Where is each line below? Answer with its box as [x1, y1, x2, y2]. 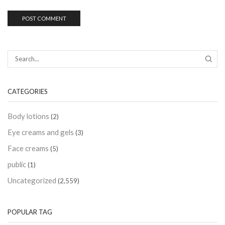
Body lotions [8, 111, 49, 121]
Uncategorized [8, 175, 56, 185]
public [8, 159, 26, 169]
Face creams [8, 143, 49, 153]
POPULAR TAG [8, 208, 52, 216]
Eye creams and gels [8, 127, 74, 137]
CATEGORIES [8, 87, 48, 95]
